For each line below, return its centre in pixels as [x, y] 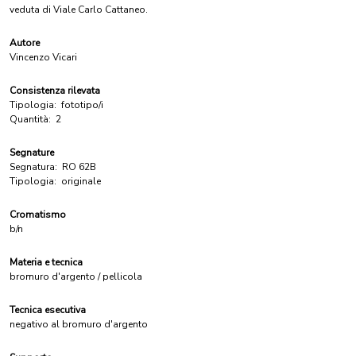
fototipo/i [82, 105]
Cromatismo [38, 215]
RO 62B [79, 167]
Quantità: [30, 119]
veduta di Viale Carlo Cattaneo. [79, 10]
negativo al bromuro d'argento [79, 324]
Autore [25, 43]
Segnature [32, 153]
